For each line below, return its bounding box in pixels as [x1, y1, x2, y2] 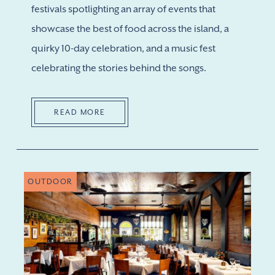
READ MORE [54, 108, 106, 117]
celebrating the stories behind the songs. [31, 63, 206, 74]
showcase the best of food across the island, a [31, 23, 229, 34]
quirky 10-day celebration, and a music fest [31, 43, 215, 54]
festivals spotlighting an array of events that [31, 4, 215, 15]
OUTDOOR [28, 177, 73, 186]
